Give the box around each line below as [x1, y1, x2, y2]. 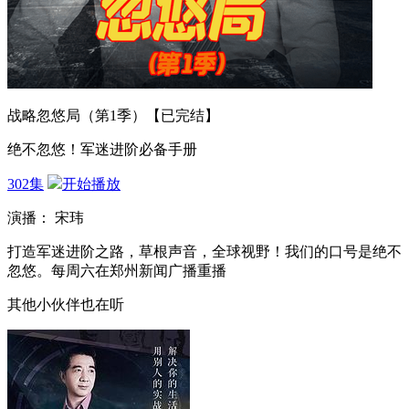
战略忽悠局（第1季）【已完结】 [7, 108, 219, 123]
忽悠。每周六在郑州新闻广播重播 [7, 263, 226, 278]
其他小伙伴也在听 [7, 297, 124, 312]
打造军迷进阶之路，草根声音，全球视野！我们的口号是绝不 [7, 244, 402, 259]
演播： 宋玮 [7, 210, 88, 225]
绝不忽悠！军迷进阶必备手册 [7, 142, 197, 157]
